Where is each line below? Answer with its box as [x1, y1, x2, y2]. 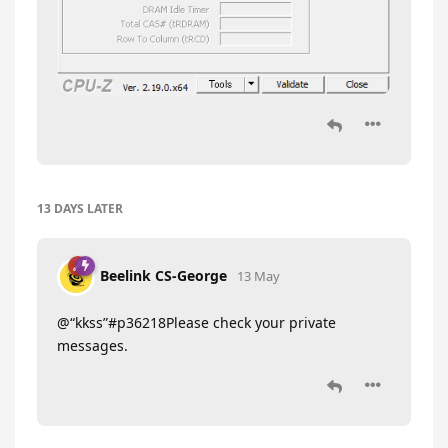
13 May [237, 267, 280, 286]
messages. [57, 336, 128, 356]
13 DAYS [37, 200, 84, 218]
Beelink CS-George [100, 266, 227, 286]
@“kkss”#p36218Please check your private [57, 313, 336, 333]
